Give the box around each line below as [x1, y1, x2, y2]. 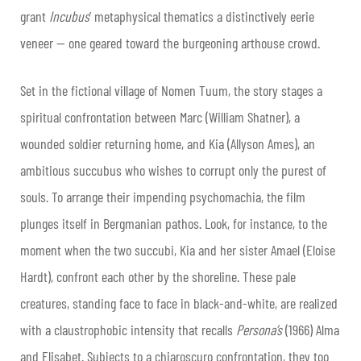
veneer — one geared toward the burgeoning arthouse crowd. [20, 34, 320, 52]
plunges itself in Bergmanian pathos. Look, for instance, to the [20, 214, 327, 233]
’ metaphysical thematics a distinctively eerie [89, 7, 314, 26]
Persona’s [236, 321, 282, 339]
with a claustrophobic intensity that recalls [20, 321, 236, 339]
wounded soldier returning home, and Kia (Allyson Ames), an [20, 135, 315, 153]
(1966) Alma [282, 321, 339, 339]
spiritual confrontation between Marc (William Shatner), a [20, 108, 300, 127]
